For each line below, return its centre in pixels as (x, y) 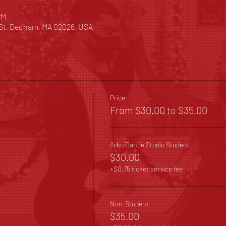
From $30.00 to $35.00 (158, 110)
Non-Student (129, 204)
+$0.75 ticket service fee (146, 169)
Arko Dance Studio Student (150, 145)
